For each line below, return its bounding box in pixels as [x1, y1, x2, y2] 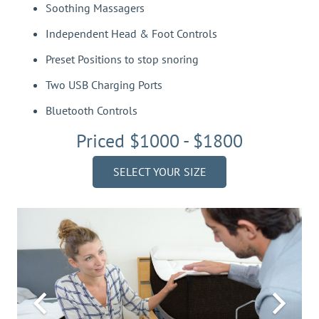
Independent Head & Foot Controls [46, 26, 217, 41]
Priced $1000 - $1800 [76, 129, 243, 153]
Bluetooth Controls [46, 103, 137, 118]
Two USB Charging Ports [46, 78, 162, 93]
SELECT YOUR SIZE [113, 164, 206, 179]
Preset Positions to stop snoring [46, 52, 199, 67]
